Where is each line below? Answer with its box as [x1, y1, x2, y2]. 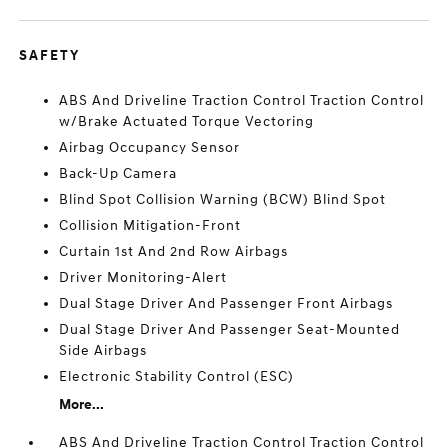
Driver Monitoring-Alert [59, 269, 228, 286]
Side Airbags [59, 342, 148, 359]
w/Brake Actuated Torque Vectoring [59, 113, 315, 130]
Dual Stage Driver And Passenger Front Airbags [59, 295, 394, 312]
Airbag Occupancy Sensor [59, 139, 241, 156]
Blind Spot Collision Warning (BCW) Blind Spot [59, 191, 387, 208]
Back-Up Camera [59, 165, 178, 182]
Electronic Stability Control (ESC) [59, 368, 295, 385]
